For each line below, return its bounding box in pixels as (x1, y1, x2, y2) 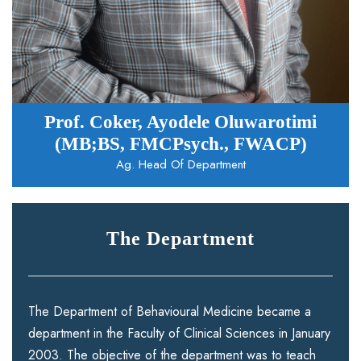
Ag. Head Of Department (115, 156, 246, 174)
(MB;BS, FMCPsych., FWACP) (54, 134, 307, 155)
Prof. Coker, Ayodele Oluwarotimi (44, 112, 317, 133)
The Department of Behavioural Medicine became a (28, 302, 311, 322)
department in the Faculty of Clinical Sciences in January (28, 324, 330, 343)
